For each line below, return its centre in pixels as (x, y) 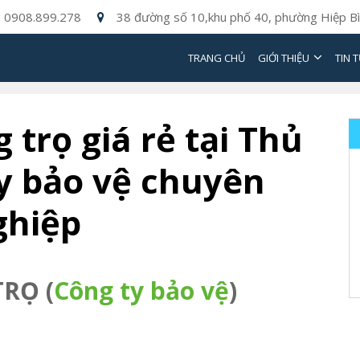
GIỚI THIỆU (284, 58)
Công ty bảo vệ (141, 290)
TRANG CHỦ (217, 58)
